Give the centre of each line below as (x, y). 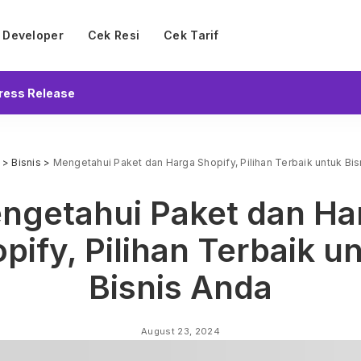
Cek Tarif (191, 35)
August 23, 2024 (180, 331)
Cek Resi (114, 35)
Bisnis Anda (180, 288)
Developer (33, 35)
